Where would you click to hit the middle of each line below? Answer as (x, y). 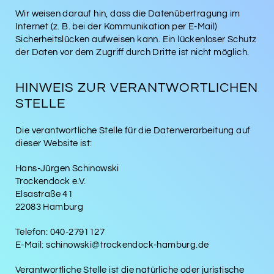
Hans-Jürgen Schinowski (67, 168)
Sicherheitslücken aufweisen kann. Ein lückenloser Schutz (136, 39)
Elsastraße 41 (44, 194)
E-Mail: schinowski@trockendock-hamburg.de (112, 245)
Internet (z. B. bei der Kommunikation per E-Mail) (117, 26)
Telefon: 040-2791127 (60, 232)
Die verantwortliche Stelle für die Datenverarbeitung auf (133, 130)
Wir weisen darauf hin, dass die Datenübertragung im (128, 13)
